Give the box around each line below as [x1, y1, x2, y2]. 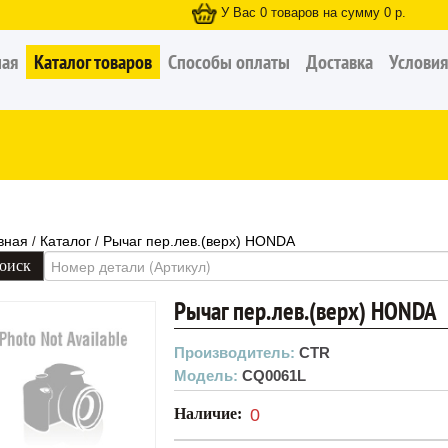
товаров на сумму [271, 5, 380, 21]
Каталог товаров [34, 49, 152, 75]
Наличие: [174, 405, 250, 422]
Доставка [306, 49, 373, 75]
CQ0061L [242, 367, 306, 384]
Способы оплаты [168, 49, 290, 75]
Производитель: [174, 344, 299, 361]
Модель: [174, 367, 242, 384]
